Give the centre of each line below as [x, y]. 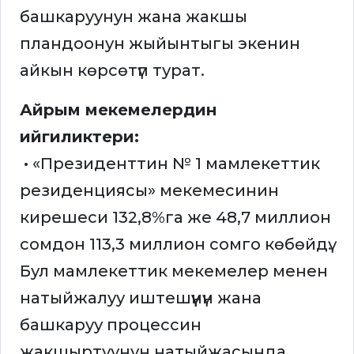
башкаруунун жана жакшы [134, 17]
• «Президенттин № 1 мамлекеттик [170, 164]
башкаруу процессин [111, 325]
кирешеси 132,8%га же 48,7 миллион [175, 218]
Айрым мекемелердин [118, 110]
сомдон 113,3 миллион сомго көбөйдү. [176, 245]
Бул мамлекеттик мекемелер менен [174, 271]
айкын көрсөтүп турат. [112, 71]
